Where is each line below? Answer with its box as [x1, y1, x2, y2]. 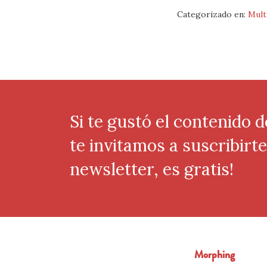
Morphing [194, 247, 235, 262]
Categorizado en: [177, 8, 248, 20]
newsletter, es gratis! [70, 158, 234, 180]
